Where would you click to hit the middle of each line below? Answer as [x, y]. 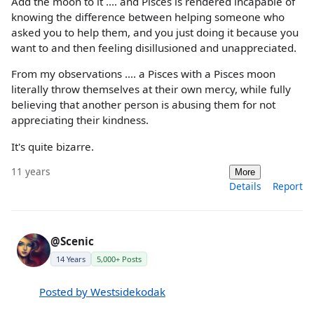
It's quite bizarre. [53, 146]
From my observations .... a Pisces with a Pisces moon [143, 74]
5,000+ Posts [119, 259]
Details [245, 186]
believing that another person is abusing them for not [143, 105]
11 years [31, 171]
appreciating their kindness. [80, 120]
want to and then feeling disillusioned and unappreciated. [154, 48]
